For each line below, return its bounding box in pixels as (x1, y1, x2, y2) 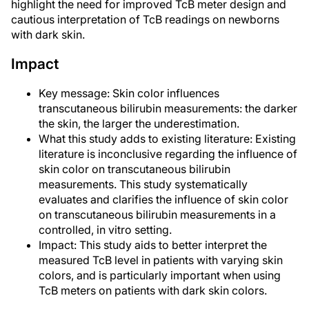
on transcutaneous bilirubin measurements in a (39, 208, 276, 221)
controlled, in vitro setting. (39, 223, 172, 237)
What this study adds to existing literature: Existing (39, 132, 296, 146)
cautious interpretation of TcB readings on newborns (11, 12, 279, 26)
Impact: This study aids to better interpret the (39, 238, 267, 252)
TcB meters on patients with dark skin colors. (39, 283, 267, 297)
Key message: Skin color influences (39, 86, 219, 100)
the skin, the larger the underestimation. (39, 117, 239, 130)
